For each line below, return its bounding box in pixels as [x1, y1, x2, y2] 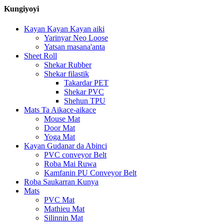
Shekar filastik [44, 69, 89, 78]
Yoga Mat [44, 132, 75, 141]
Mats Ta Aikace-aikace [24, 105, 96, 114]
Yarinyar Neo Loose [44, 33, 108, 42]
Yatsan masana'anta [44, 42, 105, 51]
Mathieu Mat [44, 204, 84, 213]
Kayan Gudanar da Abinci [24, 141, 107, 150]
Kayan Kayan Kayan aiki [24, 24, 104, 33]
